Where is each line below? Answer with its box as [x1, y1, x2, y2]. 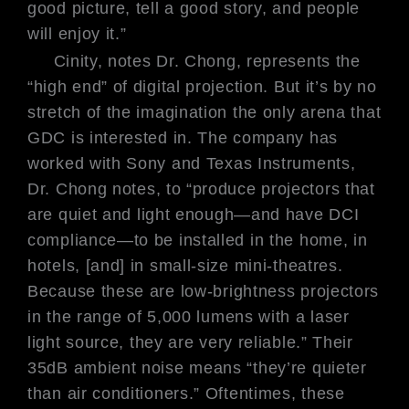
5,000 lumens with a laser [147, 307, 350, 326]
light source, [27, 332, 130, 351]
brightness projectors [213, 281, 380, 300]
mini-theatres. [234, 256, 343, 275]
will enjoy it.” [27, 24, 127, 43]
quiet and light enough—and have [58, 204, 330, 224]
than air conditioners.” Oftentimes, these [27, 383, 345, 403]
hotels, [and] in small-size [27, 256, 235, 275]
